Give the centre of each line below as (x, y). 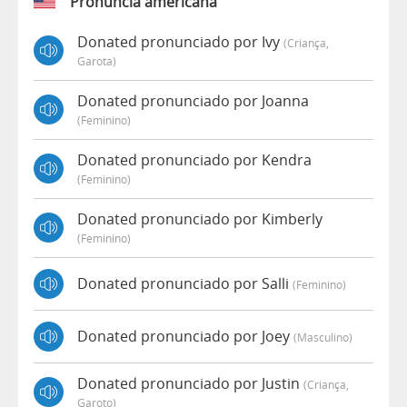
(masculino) (323, 338)
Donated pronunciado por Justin (190, 383)
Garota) (97, 60)
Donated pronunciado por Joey (185, 337)
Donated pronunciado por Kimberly (200, 218)
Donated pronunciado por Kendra (194, 159)
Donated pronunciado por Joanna (193, 100)
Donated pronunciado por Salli (185, 284)
